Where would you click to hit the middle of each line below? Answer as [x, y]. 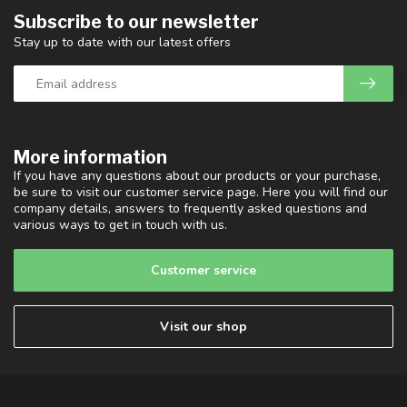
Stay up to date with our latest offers [122, 43]
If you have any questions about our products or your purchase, [197, 176]
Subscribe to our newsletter [136, 22]
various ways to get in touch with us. [120, 225]
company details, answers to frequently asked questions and [190, 209]
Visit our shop [203, 327]
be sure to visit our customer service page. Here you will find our [201, 193]
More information [90, 158]
